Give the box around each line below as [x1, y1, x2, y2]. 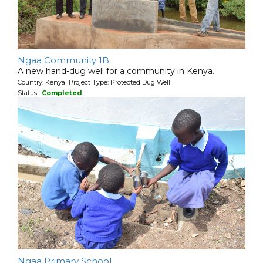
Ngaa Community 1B [18, 55, 109, 66]
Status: [18, 89, 42, 97]
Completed [42, 89, 82, 97]
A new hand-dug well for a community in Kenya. [18, 66, 214, 77]
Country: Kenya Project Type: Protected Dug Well [18, 78, 170, 87]
